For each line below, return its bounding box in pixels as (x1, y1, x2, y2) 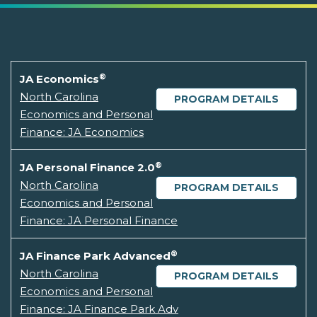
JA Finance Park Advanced (20, 249, 171, 263)
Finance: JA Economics (20, 125, 144, 139)
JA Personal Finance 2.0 (20, 161, 155, 175)
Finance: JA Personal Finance (20, 214, 178, 228)
